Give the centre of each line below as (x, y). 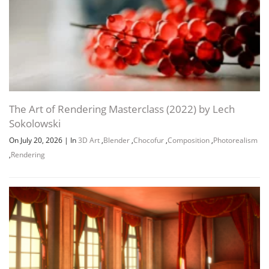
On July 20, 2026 (37, 140)
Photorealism (235, 140)
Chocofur (149, 140)
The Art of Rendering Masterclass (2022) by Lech (122, 109)
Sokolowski (35, 123)
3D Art (89, 140)
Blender (116, 140)
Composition (189, 140)
